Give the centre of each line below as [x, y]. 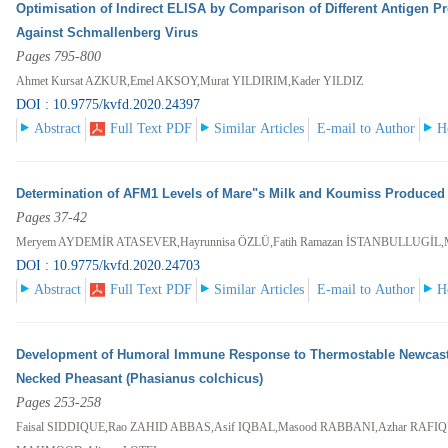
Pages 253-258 [59, 403]
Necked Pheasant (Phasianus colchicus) [140, 379]
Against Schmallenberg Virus [107, 33]
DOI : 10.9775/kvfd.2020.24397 [108, 105]
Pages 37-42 [52, 218]
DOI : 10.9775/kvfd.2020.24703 [108, 266]
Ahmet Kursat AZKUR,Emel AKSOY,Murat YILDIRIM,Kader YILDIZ [190, 81]
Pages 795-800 [59, 57]
